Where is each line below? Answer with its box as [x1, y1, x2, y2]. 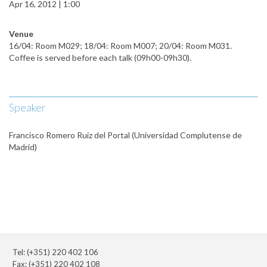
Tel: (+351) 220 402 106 [13, 247, 98, 257]
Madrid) [9, 142, 37, 153]
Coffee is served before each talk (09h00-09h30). [9, 52, 191, 63]
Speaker [9, 101, 46, 114]
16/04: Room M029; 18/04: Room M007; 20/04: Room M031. [9, 41, 232, 51]
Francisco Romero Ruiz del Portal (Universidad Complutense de [9, 130, 242, 141]
